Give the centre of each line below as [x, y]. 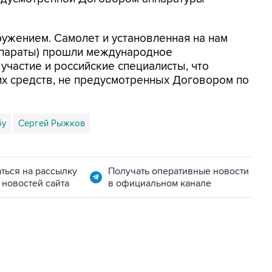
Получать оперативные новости [178, 171]
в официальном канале [159, 183]
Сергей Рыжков [52, 123]
